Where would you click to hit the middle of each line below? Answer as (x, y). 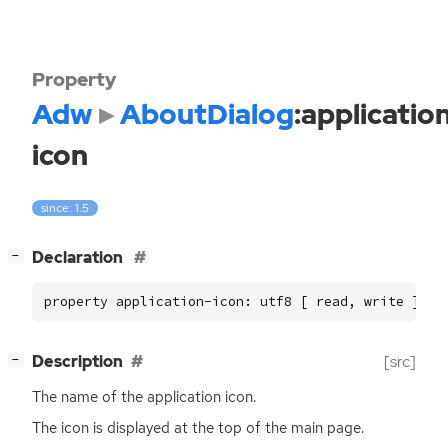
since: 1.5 (65, 208)
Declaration (79, 258)
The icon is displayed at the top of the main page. (198, 428)
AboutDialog (206, 114)
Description (77, 362)
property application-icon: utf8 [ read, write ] (232, 302)
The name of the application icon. (144, 397)
